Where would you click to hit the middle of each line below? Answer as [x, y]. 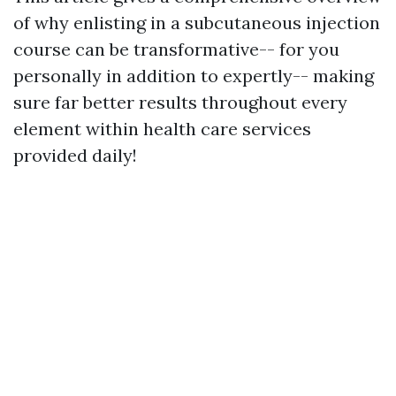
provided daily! [75, 156]
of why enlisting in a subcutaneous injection [197, 23]
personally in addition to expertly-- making [194, 76]
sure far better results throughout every [180, 103]
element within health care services [162, 129]
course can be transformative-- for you [176, 49]
